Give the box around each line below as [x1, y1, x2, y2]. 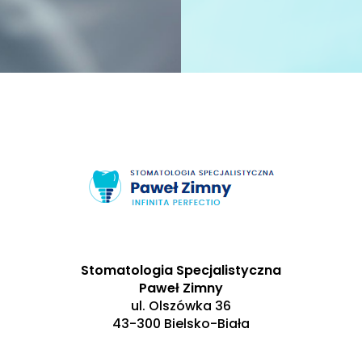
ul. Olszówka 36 [131, 297, 231, 315]
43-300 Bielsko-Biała [112, 314, 250, 333]
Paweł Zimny [139, 279, 223, 297]
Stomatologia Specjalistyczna [81, 261, 281, 280]
